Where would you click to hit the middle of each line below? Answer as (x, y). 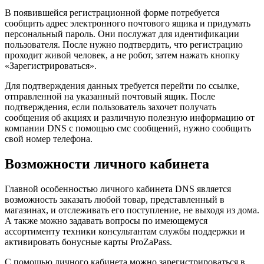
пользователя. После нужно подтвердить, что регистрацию (124, 45)
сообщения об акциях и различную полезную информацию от (130, 118)
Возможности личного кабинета (107, 164)
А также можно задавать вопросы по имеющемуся (106, 221)
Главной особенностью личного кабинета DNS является (118, 189)
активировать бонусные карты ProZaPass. (88, 242)
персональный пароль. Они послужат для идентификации (122, 34)
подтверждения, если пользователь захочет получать (110, 107)
